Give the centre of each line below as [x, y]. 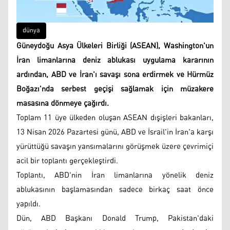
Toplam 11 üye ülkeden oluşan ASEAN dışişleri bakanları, [115, 118]
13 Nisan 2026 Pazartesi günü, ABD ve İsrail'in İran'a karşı [115, 132]
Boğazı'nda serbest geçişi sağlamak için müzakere [115, 89]
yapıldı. [28, 204]
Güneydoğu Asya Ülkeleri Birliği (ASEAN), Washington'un [115, 46]
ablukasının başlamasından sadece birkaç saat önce [115, 190]
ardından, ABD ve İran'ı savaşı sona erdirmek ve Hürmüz [115, 75]
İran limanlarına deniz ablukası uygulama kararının [115, 60]
